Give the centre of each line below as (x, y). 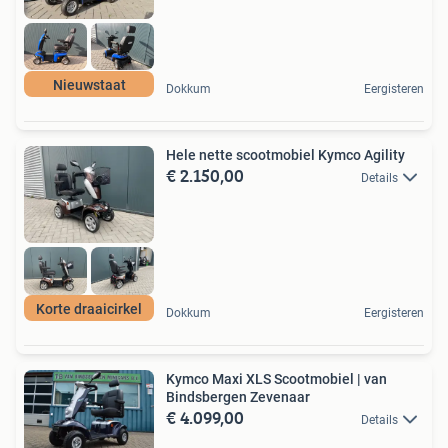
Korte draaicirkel (89, 308)
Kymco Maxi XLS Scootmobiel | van (276, 378)
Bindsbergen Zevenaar (238, 396)
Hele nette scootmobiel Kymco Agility (285, 154)
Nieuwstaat (89, 84)
